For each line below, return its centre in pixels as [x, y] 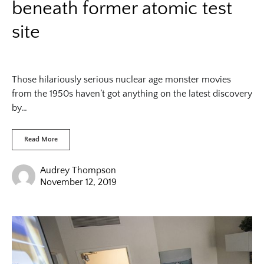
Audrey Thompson [78, 170]
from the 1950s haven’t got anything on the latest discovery [132, 93]
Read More [41, 139]
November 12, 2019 [78, 182]
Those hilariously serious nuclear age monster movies [121, 79]
